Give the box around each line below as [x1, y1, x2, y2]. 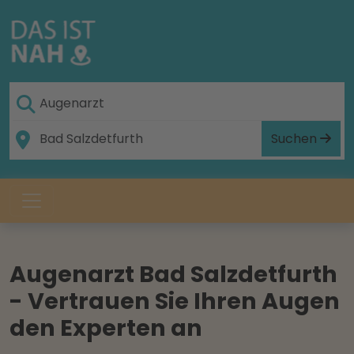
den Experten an [9, 312, 202, 344]
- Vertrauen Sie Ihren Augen [9, 285, 340, 317]
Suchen [271, 129, 320, 148]
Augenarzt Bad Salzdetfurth [9, 258, 337, 290]
